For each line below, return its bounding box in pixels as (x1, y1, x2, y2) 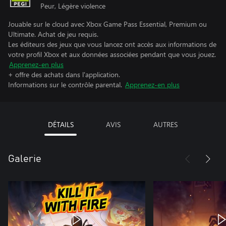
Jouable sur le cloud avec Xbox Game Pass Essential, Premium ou (8, 19, 207, 29)
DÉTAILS (47, 120, 74, 129)
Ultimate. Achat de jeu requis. (8, 29, 98, 39)
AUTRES (153, 120, 178, 129)
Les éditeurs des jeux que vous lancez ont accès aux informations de (8, 39, 216, 49)
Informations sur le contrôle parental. (8, 80, 122, 89)
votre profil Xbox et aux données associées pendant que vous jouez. (8, 49, 216, 59)
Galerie (8, 154, 41, 164)
